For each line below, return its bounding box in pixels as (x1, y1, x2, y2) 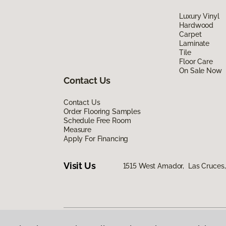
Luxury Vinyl (179, 12, 219, 20)
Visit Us (64, 160, 96, 172)
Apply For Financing (64, 134, 129, 143)
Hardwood (179, 21, 214, 29)
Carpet (179, 30, 202, 38)
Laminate (179, 39, 210, 47)
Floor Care (179, 57, 213, 66)
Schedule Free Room (64, 116, 131, 125)
